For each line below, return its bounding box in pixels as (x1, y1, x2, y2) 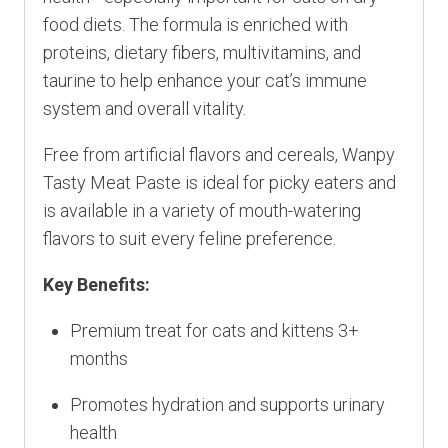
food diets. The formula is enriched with (43, 14, 348, 36)
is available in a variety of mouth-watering (43, 200, 361, 222)
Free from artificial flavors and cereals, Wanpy (43, 144, 395, 166)
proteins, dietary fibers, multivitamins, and (43, 42, 361, 64)
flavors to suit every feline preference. (43, 228, 336, 250)
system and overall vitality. (43, 98, 246, 120)
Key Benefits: (43, 274, 150, 296)
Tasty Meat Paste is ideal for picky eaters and (43, 172, 396, 194)
